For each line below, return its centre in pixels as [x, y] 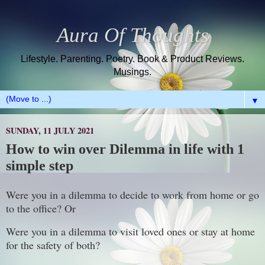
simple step [40, 166]
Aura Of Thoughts [132, 35]
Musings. [132, 72]
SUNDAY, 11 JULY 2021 [50, 131]
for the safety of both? [53, 245]
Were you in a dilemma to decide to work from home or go [132, 195]
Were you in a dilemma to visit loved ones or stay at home [130, 231]
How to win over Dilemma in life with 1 [125, 149]
